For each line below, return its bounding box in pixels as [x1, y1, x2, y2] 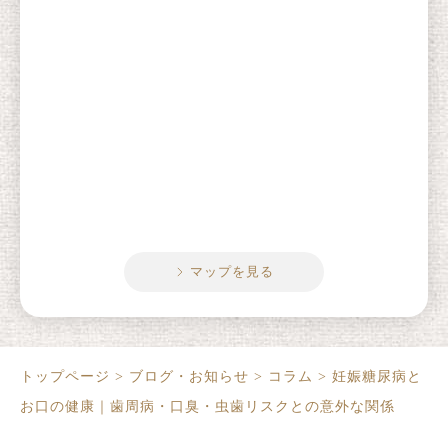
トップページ [20, 369, 110, 385]
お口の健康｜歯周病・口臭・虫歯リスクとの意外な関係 [20, 399, 395, 415]
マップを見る [189, 264, 274, 280]
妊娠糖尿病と [332, 369, 422, 385]
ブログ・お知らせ [129, 369, 249, 385]
